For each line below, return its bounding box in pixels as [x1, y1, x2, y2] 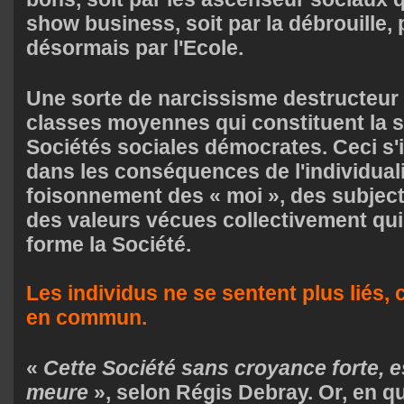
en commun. [26, 305, 147, 329]
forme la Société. [26, 232, 191, 256]
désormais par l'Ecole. [26, 35, 243, 60]
